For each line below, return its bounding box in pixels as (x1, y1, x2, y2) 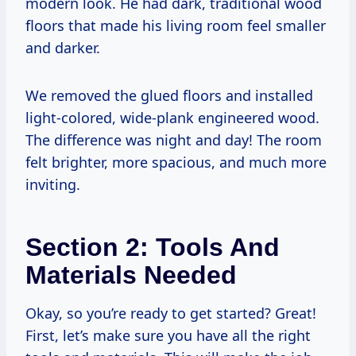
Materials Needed (25, 260, 237, 289)
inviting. (25, 174, 80, 194)
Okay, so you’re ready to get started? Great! (25, 303, 316, 323)
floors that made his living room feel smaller (25, 15, 326, 35)
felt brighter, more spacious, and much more (25, 152, 327, 172)
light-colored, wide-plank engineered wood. (25, 107, 319, 127)
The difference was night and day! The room (25, 130, 322, 149)
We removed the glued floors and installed (25, 85, 313, 105)
